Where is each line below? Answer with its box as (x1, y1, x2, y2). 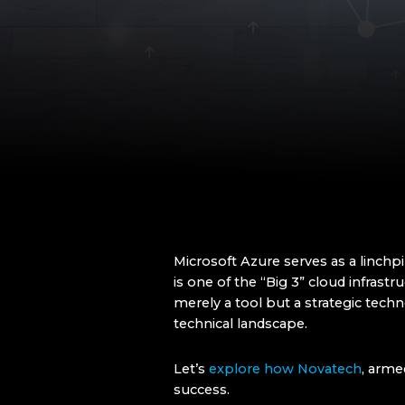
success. (174, 381, 230, 399)
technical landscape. (174, 316, 307, 333)
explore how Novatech (209, 361, 362, 378)
